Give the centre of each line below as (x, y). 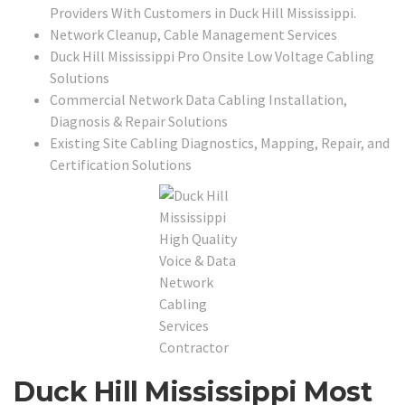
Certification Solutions (121, 164)
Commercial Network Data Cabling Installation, (198, 99)
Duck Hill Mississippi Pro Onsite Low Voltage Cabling (212, 56)
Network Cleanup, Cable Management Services (193, 34)
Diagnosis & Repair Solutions (139, 121)
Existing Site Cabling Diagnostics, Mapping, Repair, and (220, 142)
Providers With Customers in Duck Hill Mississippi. (203, 12)
